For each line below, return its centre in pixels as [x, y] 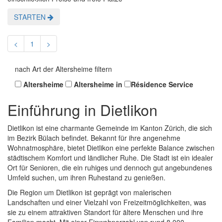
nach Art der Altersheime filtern [63, 69]
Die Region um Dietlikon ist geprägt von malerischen [89, 193]
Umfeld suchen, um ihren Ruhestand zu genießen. [86, 178]
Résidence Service [162, 84]
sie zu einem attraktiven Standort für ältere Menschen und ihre [105, 212]
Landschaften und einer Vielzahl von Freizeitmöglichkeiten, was [107, 202]
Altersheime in [97, 84]
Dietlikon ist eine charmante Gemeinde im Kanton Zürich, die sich [110, 128]
